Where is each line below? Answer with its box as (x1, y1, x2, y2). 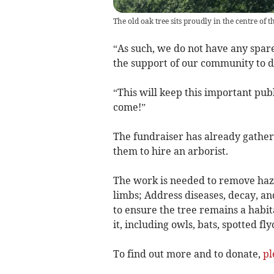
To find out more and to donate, (113, 247, 263, 260)
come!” (113, 100, 146, 113)
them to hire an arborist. (113, 144, 228, 157)
